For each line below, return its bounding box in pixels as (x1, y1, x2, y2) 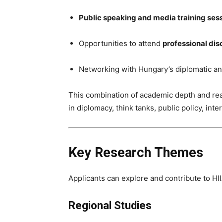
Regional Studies (68, 199, 152, 212)
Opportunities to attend (79, 39, 163, 48)
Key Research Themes (68, 145, 203, 161)
